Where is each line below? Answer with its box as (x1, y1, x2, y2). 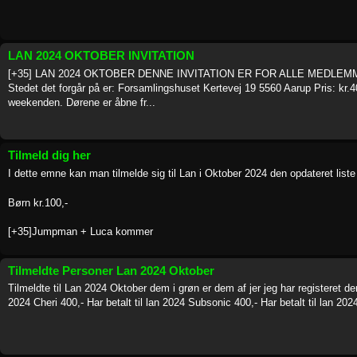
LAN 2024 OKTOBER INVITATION (8, 49, 194, 63)
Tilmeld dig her (8, 148, 91, 163)
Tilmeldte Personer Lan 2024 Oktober (8, 263, 214, 277)
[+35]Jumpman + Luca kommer (8, 225, 153, 237)
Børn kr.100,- (8, 196, 68, 209)
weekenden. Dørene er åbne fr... (8, 96, 155, 108)
